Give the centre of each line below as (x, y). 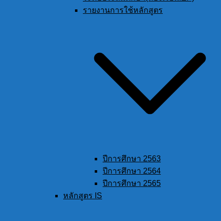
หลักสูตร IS (83, 196)
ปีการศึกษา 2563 (132, 159)
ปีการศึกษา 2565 (132, 184)
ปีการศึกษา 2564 (132, 171)
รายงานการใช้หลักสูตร (123, 10)
